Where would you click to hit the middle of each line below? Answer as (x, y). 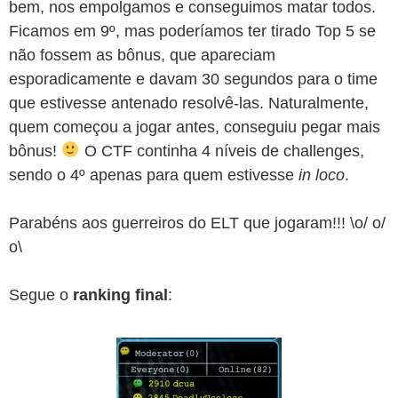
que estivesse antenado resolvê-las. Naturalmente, (189, 103)
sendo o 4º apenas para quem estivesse (154, 175)
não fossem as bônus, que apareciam (142, 55)
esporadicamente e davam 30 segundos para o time (193, 79)
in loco (322, 175)
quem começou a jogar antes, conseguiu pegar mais (195, 127)
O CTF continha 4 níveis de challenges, (222, 151)
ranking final (120, 295)
